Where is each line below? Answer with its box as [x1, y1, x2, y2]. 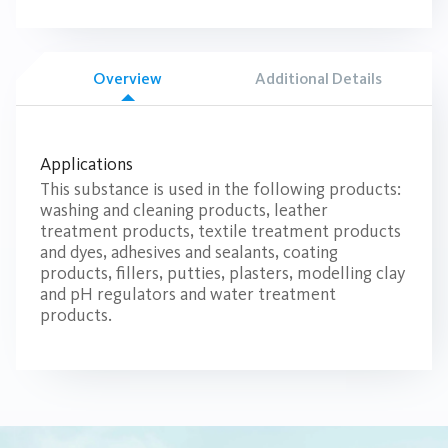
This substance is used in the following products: [40, 178, 401, 201]
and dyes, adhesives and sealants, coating [40, 241, 338, 264]
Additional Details [254, 68, 382, 88]
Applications [40, 153, 133, 176]
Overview [93, 68, 163, 88]
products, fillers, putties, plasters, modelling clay [40, 262, 405, 285]
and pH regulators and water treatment [40, 283, 336, 306]
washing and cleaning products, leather [40, 199, 328, 222]
